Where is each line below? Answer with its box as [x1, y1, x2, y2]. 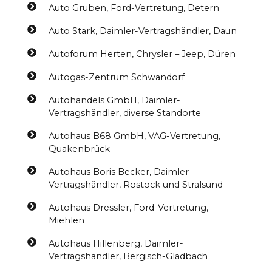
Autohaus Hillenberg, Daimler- [48, 238, 183, 249]
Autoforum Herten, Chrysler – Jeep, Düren [48, 49, 236, 59]
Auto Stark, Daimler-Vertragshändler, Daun [48, 25, 237, 36]
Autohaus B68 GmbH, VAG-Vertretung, [48, 131, 220, 141]
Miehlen [48, 215, 84, 226]
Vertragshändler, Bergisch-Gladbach [48, 251, 208, 262]
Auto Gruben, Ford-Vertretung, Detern [48, 2, 219, 13]
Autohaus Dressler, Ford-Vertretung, [48, 202, 208, 213]
